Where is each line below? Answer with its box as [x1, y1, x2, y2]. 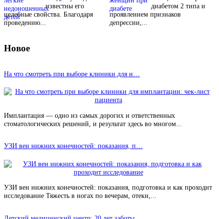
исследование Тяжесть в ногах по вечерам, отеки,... [4, 192, 156, 200]
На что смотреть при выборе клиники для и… [4, 69, 140, 78]
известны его [45, 1, 84, 10]
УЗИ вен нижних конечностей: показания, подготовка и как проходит [4, 183, 212, 192]
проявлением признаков [109, 10, 181, 18]
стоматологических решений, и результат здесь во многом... [4, 119, 182, 128]
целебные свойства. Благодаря [4, 10, 93, 18]
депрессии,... [109, 18, 148, 26]
